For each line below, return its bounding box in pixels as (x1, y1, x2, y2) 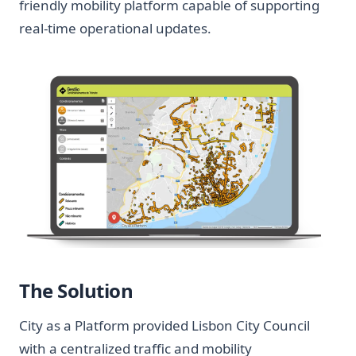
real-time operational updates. (19, 19, 211, 38)
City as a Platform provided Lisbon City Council (19, 315, 310, 335)
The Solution (19, 277, 133, 304)
